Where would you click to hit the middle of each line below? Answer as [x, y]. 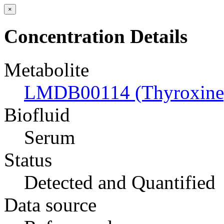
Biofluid [37, 114]
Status [28, 159]
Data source [50, 204]
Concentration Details [96, 36]
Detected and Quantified [120, 182]
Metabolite [46, 69]
